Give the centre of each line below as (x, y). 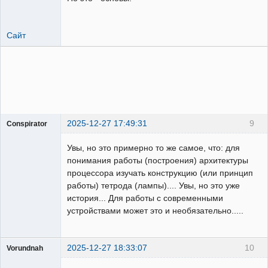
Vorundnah (25, 248)
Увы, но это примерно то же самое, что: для (153, 147)
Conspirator (27, 124)
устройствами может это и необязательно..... (155, 210)
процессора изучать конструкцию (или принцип (160, 173)
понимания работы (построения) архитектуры (158, 160)
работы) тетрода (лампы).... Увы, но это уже (153, 185)
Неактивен (35, 148)
